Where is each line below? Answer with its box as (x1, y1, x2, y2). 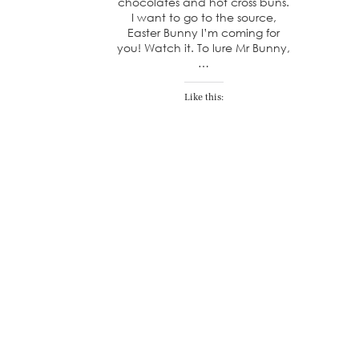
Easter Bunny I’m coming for (127, 26, 280, 40)
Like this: (184, 91, 224, 104)
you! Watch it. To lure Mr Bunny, (117, 41, 291, 55)
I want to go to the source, (131, 10, 276, 25)
